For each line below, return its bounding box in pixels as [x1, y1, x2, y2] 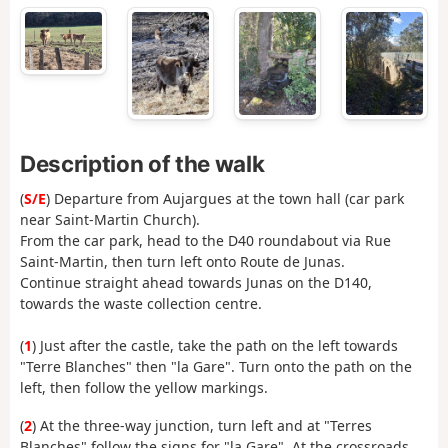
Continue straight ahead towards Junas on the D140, [20, 272, 372, 292]
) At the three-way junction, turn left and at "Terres [32, 416, 372, 436]
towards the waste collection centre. [20, 293, 262, 313]
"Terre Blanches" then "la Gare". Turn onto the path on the [20, 356, 412, 376]
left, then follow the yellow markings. [20, 377, 268, 397]
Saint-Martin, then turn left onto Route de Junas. [20, 251, 345, 271]
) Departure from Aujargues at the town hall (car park [46, 188, 404, 208]
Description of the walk [20, 149, 265, 177]
